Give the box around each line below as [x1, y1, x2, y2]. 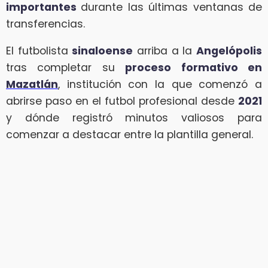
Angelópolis [196, 44, 263, 59]
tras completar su [6, 60, 126, 75]
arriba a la [133, 44, 197, 59]
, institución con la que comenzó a [58, 77, 262, 92]
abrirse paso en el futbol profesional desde [6, 94, 238, 109]
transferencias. [6, 16, 85, 31]
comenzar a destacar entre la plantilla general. [6, 127, 253, 142]
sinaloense [72, 44, 133, 59]
